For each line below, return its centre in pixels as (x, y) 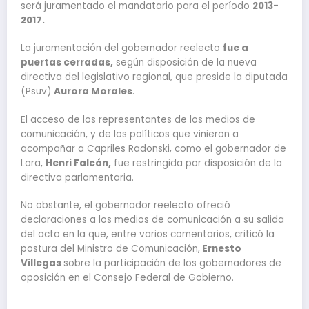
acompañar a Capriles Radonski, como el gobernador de (153, 148)
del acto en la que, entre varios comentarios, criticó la (148, 234)
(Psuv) (37, 92)
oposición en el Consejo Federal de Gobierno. (127, 277)
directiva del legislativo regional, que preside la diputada (154, 77)
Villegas (42, 263)
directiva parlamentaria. (77, 177)
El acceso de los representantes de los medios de (138, 119)
